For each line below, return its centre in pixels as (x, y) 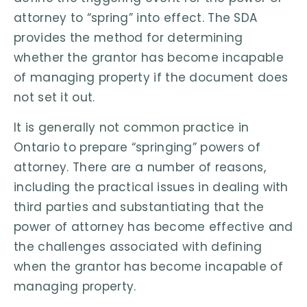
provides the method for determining (128, 38)
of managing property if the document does (151, 78)
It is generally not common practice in (132, 127)
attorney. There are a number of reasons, (140, 167)
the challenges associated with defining (138, 246)
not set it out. (54, 98)
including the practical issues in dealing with (151, 187)
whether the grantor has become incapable (149, 58)
